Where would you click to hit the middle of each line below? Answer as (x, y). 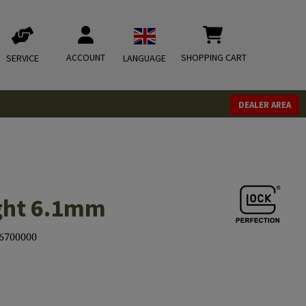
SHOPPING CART (214, 57)
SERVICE (23, 58)
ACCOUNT (86, 57)
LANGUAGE (144, 58)
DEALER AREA (265, 105)
